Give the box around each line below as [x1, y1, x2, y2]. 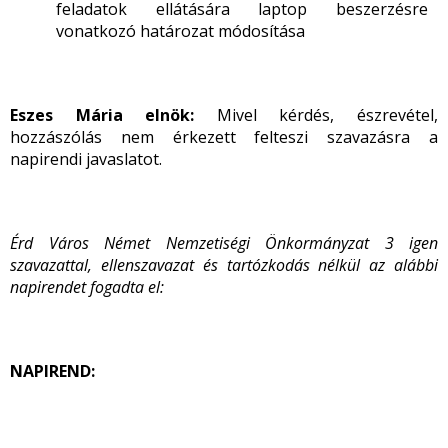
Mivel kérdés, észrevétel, [216, 104, 439, 126]
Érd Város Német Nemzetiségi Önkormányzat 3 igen [10, 232, 438, 254]
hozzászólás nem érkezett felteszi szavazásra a [10, 126, 438, 148]
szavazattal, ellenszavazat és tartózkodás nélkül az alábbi [10, 254, 438, 276]
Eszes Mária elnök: [10, 104, 217, 126]
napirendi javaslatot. [10, 148, 162, 170]
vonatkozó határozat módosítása [56, 20, 305, 42]
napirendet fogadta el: [10, 276, 164, 298]
